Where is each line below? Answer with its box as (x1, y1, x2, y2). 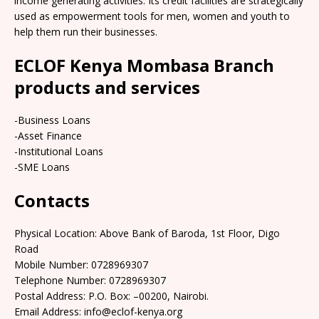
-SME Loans (14, 159, 70, 174)
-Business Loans (14, 113, 90, 127)
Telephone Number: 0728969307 (14, 273, 166, 287)
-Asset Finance (14, 128, 82, 142)
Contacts (14, 188, 90, 212)
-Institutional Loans (14, 144, 103, 158)
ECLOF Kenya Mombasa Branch (14, 53, 274, 77)
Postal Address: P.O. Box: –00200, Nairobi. (14, 288, 209, 303)
